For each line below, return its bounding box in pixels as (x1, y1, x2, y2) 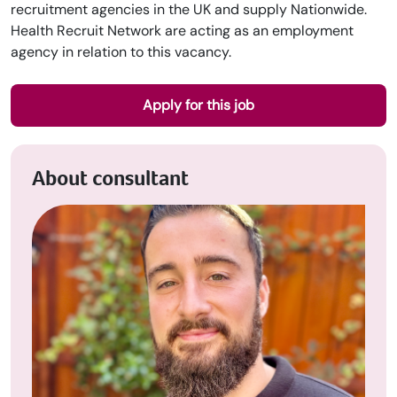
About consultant (32, 164, 189, 192)
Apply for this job (143, 96, 254, 114)
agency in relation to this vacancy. (11, 43, 231, 61)
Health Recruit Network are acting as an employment (11, 21, 354, 40)
